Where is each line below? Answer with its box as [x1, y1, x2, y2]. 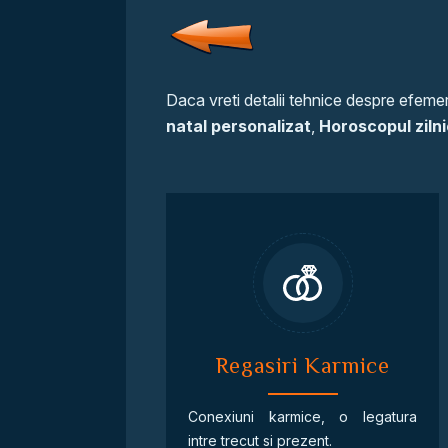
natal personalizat [166, 116, 311, 136]
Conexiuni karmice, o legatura [188, 408, 418, 425]
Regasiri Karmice [215, 353, 390, 378]
